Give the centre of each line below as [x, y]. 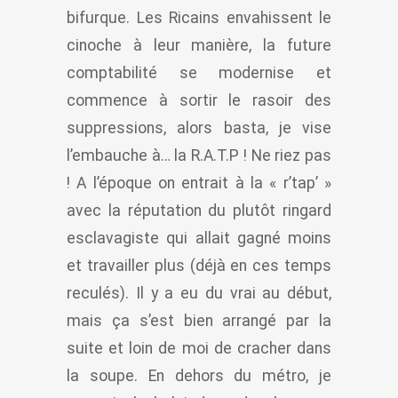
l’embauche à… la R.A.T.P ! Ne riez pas [199, 155]
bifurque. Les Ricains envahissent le [199, 17]
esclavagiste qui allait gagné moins [199, 238]
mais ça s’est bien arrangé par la [199, 320]
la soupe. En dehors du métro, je [199, 375]
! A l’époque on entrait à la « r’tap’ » [199, 183]
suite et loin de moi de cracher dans [199, 348]
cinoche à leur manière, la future [199, 45]
